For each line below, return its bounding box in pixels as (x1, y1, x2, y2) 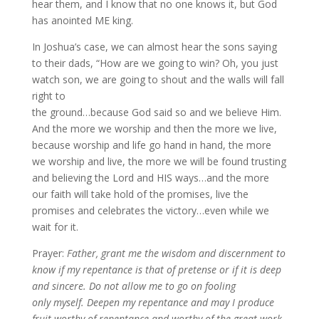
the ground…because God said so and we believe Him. (31, 105, 281, 119)
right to (31, 89, 66, 103)
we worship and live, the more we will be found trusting (31, 155, 286, 168)
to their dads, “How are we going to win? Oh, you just (31, 56, 278, 70)
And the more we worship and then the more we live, (31, 122, 277, 135)
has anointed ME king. (31, 14, 133, 27)
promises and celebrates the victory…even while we (31, 204, 269, 217)
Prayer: (31, 246, 67, 260)
